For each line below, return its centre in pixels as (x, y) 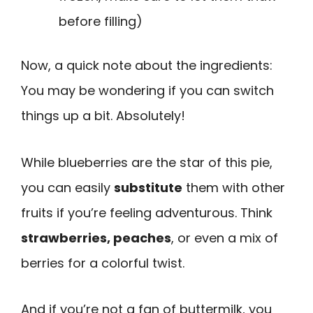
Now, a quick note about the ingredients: (147, 66)
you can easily (67, 187)
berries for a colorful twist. (103, 263)
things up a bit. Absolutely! (103, 116)
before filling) (101, 22)
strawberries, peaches (96, 238)
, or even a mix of (225, 238)
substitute (148, 187)
